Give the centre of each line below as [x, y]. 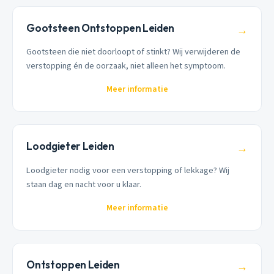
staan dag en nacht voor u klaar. [84, 185]
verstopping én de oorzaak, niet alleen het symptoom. [126, 66]
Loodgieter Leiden [70, 146]
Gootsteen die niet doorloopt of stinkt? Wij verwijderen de [134, 52]
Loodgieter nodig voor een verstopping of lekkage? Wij [128, 171]
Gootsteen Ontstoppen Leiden [101, 28]
